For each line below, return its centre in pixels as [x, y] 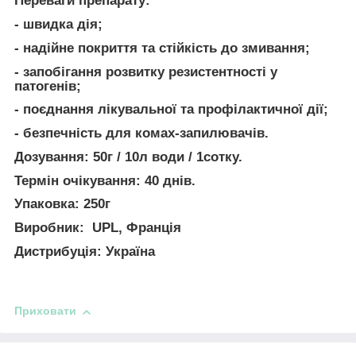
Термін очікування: [79, 180]
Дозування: [54, 157]
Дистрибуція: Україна [85, 251]
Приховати [45, 311]
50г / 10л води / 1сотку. [168, 157]
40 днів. [170, 180]
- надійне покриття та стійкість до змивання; [162, 48]
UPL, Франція [133, 228]
